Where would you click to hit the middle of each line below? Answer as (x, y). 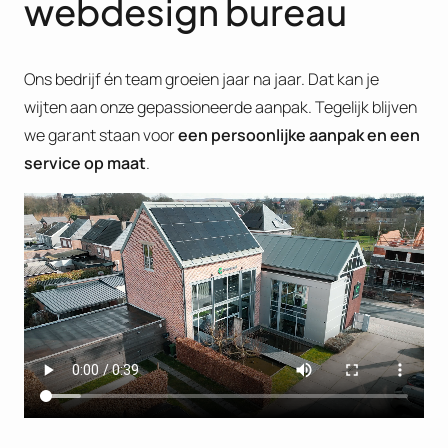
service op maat (85, 163)
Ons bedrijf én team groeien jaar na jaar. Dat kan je (201, 79)
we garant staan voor (101, 135)
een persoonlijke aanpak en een (299, 135)
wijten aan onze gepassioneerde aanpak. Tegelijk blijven (220, 107)
